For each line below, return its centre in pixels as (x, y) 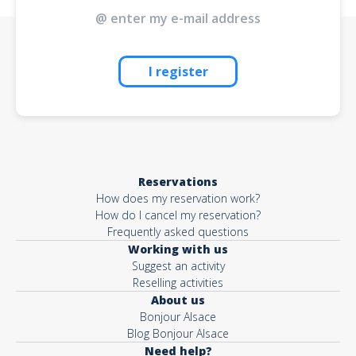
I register (178, 71)
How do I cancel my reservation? (178, 215)
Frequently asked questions (178, 232)
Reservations (178, 182)
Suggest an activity (178, 266)
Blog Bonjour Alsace (178, 333)
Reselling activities (178, 282)
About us (178, 300)
